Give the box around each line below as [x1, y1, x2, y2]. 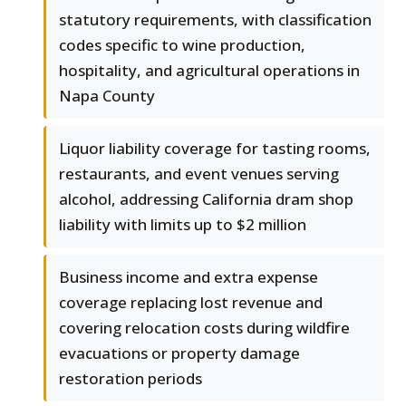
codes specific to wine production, [59, 34, 305, 56]
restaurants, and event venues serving [59, 163, 339, 185]
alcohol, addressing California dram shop [59, 188, 353, 210]
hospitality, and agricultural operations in [59, 60, 360, 82]
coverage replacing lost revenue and [59, 292, 323, 314]
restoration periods [59, 368, 202, 390]
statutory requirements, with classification [59, 9, 372, 31]
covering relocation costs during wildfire [59, 317, 350, 339]
